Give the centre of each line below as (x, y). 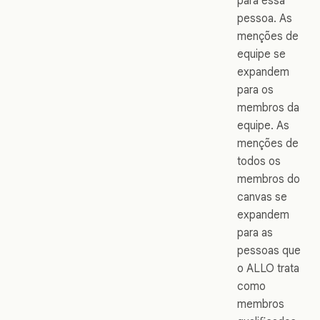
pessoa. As (265, 18)
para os (255, 89)
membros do (269, 179)
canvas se (262, 196)
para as (255, 232)
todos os (259, 161)
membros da (268, 107)
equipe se (261, 54)
